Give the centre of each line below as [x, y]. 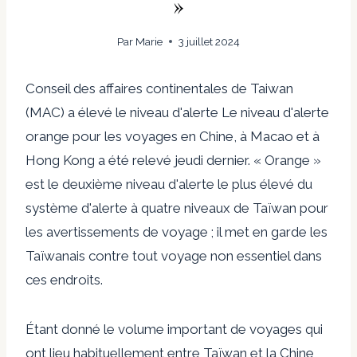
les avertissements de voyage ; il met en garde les [177, 231]
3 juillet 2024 [210, 41]
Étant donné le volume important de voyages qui [174, 329]
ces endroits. [64, 279]
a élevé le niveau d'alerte [143, 112]
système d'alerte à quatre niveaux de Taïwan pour [177, 208]
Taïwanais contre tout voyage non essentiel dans [174, 255]
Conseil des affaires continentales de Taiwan [159, 88]
